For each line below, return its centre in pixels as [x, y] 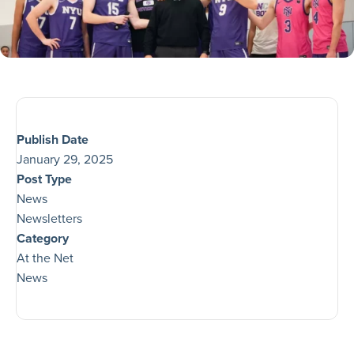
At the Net [45, 258]
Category [43, 238]
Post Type [44, 179]
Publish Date [53, 139]
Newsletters [49, 218]
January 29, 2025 [65, 159]
